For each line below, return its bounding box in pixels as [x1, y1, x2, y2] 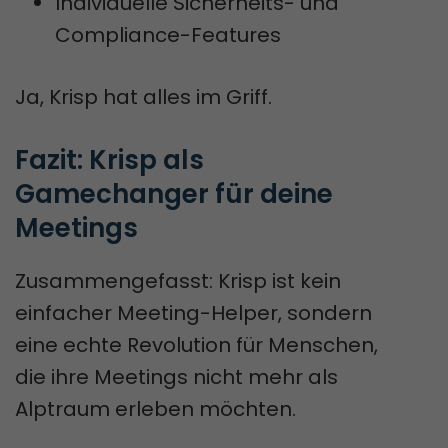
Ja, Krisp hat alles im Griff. [15, 82, 272, 111]
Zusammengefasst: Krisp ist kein [15, 266, 341, 295]
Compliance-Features [55, 20, 281, 49]
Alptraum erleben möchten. [15, 394, 296, 423]
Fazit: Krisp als [15, 141, 204, 178]
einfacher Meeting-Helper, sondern [15, 298, 372, 327]
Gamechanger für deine [15, 175, 333, 212]
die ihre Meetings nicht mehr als [15, 362, 338, 391]
